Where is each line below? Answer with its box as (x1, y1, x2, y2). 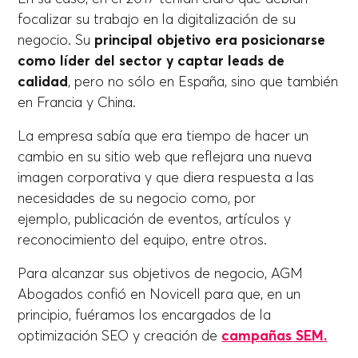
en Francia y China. (18, 93, 145, 112)
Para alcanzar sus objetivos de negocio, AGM (18, 265, 304, 283)
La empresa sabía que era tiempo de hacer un (18, 127, 309, 145)
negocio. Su (18, 31, 95, 50)
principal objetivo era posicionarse (94, 31, 326, 50)
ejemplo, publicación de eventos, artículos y (18, 210, 292, 229)
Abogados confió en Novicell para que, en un (18, 285, 301, 304)
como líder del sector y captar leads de (18, 52, 285, 70)
